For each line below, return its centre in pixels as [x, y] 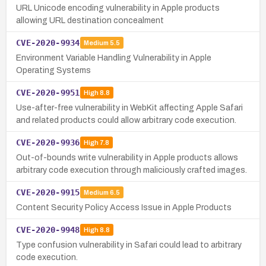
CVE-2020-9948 [48, 229]
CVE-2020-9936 [48, 142]
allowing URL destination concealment [90, 20]
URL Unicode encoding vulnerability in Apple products [118, 8]
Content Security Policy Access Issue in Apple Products [124, 207]
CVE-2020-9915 [48, 192]
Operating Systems [53, 70]
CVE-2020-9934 [48, 42]
